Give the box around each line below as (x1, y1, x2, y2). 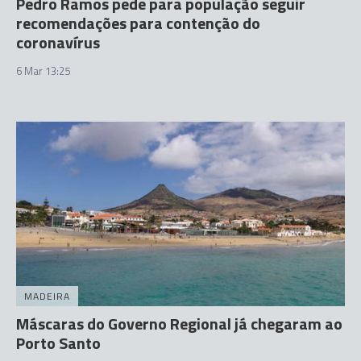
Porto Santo (16, 330, 101, 355)
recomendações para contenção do (16, 10, 260, 35)
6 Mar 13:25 (16, 62, 70, 79)
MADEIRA (24, 288, 70, 304)
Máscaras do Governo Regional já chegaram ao (16, 311, 342, 336)
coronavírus (16, 29, 100, 55)
